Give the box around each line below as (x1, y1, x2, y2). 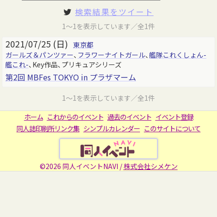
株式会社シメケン (123, 161, 178, 171)
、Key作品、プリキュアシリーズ (29, 60, 122, 69)
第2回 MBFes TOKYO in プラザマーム (5, 71, 136, 83)
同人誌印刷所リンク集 (16, 124, 79, 133)
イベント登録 (155, 112, 193, 122)
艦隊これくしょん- (149, 50, 206, 60)
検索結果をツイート (75, 6, 154, 17)
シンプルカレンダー (83, 124, 140, 133)
